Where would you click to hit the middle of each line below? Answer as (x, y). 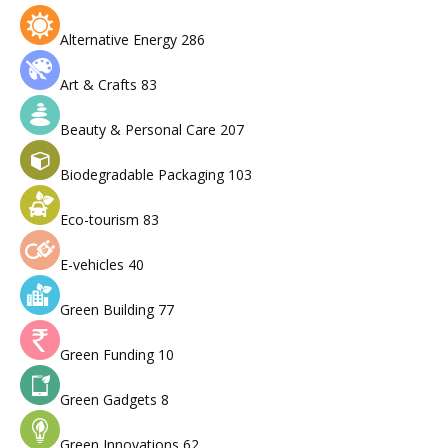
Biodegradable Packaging (144, 175)
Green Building (109, 310)
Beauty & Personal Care (140, 130)
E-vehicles (94, 265)
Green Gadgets (110, 400)
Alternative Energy (120, 40)
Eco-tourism (101, 220)
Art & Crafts (100, 85)
